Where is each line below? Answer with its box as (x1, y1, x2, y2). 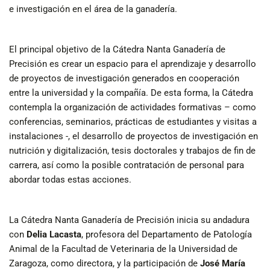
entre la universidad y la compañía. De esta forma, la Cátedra (8, 87, 253, 98)
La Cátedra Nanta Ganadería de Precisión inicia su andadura (8, 215, 250, 226)
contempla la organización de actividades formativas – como (8, 101, 256, 113)
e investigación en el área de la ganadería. (8, 3, 180, 14)
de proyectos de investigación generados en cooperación (8, 72, 239, 84)
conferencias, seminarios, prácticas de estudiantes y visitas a (8, 116, 257, 127)
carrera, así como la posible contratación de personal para (8, 159, 244, 171)
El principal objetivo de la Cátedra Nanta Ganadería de (8, 43, 225, 55)
